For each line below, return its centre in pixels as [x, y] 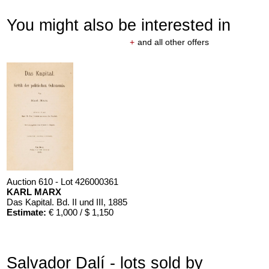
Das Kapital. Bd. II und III [55, 202]
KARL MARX [34, 192]
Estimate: [27, 212]
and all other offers [173, 42]
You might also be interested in [119, 25]
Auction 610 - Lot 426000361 [63, 181]
